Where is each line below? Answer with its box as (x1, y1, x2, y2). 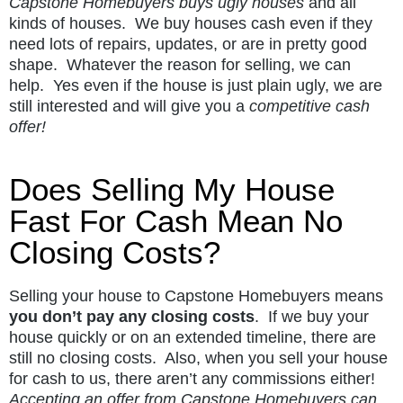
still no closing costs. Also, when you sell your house (9, 348, 388, 367)
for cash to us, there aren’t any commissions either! (9, 369, 380, 388)
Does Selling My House (9, 171, 335, 207)
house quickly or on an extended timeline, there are (9, 327, 376, 346)
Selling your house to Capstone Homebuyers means (9, 286, 383, 305)
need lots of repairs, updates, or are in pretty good (9, 34, 367, 53)
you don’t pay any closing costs (9, 307, 255, 326)
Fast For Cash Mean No (9, 202, 343, 238)
